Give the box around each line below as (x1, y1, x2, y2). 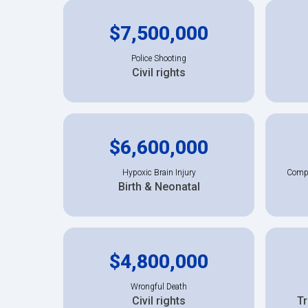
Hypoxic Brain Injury (122, 167, 196, 177)
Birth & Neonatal (118, 179, 200, 193)
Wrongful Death (131, 281, 187, 291)
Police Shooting (131, 53, 186, 63)
